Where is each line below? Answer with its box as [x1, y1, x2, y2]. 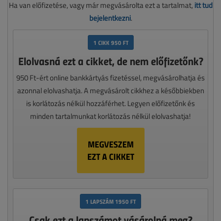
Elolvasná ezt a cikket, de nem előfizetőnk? [18, 53, 203, 69]
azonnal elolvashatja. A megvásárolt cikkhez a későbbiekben [17, 85, 204, 96]
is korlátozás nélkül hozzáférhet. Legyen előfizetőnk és [26, 98, 195, 109]
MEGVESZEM [87, 138, 134, 151]
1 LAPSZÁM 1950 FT [85, 197, 136, 206]
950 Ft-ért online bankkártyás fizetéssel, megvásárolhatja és [16, 73, 205, 83]
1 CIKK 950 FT [93, 38, 128, 47]
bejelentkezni [89, 13, 131, 24]
